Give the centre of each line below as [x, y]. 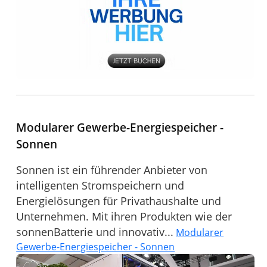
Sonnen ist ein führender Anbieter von [112, 170]
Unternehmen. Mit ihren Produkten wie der [124, 217]
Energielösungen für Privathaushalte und [119, 201]
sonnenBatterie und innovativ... [95, 232]
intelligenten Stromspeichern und [100, 186]
